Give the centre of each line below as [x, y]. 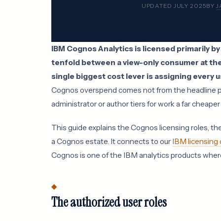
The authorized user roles [109, 203]
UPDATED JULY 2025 [174, 6]
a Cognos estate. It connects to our [112, 141]
